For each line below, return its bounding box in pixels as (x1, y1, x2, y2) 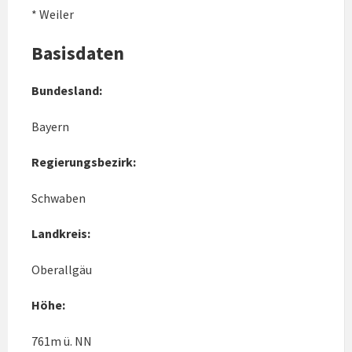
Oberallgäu (31, 262, 92, 278)
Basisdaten (31, 41, 124, 66)
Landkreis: (31, 225, 90, 242)
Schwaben (31, 190, 86, 207)
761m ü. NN (31, 333, 92, 350)
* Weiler (31, 6, 74, 23)
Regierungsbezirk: (31, 154, 136, 170)
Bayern (31, 119, 69, 135)
